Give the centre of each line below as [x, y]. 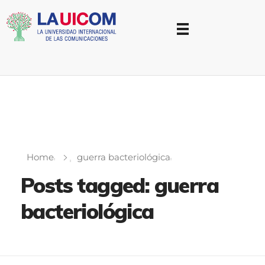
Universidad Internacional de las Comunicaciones [22, 48]
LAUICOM [14, 46]
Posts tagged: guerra [119, 185]
